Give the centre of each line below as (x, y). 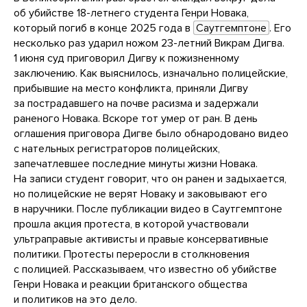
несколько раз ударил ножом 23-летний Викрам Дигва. (149, 44)
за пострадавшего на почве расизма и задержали (136, 104)
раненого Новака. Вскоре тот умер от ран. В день (136, 119)
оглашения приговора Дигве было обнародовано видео (151, 134)
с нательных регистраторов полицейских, (117, 149)
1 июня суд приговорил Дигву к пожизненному (126, 59)
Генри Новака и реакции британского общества (131, 285)
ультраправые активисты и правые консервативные (141, 240)
